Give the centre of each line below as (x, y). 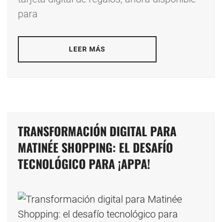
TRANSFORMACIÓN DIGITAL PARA (97, 131)
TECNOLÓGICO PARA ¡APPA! (84, 164)
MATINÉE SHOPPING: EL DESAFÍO (95, 147)
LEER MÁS (87, 49)
